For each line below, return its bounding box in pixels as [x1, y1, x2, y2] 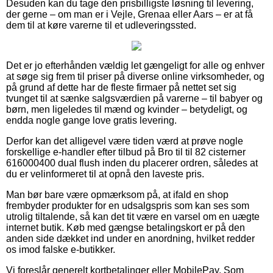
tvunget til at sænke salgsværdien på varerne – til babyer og [6, 93, 263, 104]
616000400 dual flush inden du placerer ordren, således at [6, 157, 258, 168]
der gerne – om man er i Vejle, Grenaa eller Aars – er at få [6, 9, 253, 19]
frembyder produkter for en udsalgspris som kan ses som [6, 200, 249, 211]
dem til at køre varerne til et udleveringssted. [6, 19, 196, 30]
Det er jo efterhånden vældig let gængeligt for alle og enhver [6, 60, 264, 71]
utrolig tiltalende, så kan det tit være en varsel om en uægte [6, 211, 260, 222]
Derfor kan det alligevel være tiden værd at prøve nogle [6, 135, 243, 146]
